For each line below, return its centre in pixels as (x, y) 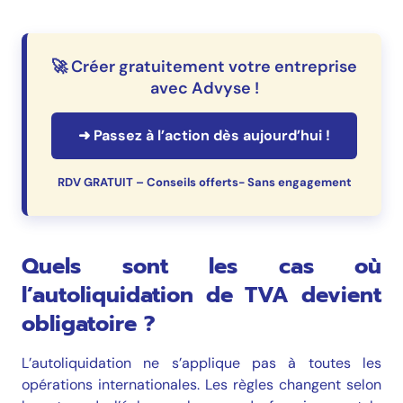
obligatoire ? (89, 324)
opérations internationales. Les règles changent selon (201, 385)
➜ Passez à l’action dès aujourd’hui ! (204, 135)
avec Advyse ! (204, 88)
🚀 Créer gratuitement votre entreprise (204, 66)
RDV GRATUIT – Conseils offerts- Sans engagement (204, 183)
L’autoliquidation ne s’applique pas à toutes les (201, 363)
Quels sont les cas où (201, 267)
